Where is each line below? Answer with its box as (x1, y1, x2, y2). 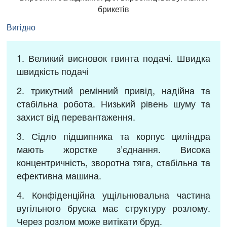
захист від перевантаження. (17, 110, 136, 124)
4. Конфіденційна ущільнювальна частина (17, 188, 210, 202)
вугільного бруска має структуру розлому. (17, 201, 210, 215)
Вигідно (7, 21, 36, 33)
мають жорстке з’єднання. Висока (17, 142, 210, 156)
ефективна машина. (17, 169, 102, 182)
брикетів (97, 3, 129, 15)
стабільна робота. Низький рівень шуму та (17, 97, 210, 110)
